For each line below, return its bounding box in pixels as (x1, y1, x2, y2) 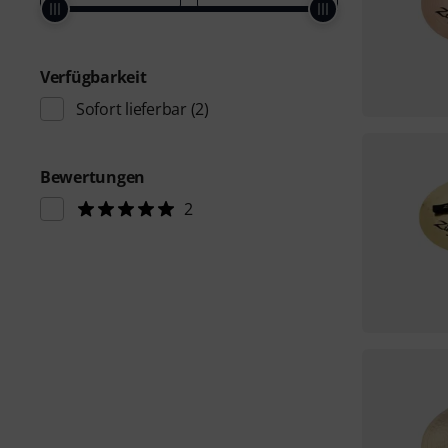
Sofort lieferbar (76, 98, 187, 120)
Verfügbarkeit (40, 66, 147, 88)
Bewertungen (40, 166, 146, 188)
